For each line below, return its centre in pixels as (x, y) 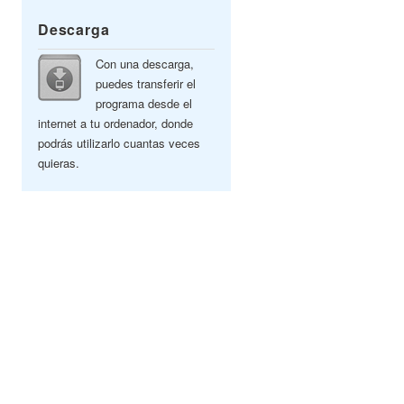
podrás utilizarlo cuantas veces (119, 143)
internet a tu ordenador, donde (115, 123)
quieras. (59, 163)
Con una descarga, (145, 64)
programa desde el (144, 103)
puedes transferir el (146, 83)
